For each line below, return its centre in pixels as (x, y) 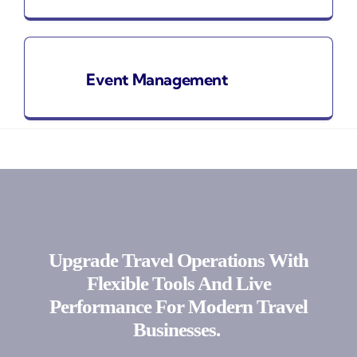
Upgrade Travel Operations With (178, 260)
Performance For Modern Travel (178, 306)
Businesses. (177, 329)
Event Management (157, 79)
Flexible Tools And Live (178, 283)
